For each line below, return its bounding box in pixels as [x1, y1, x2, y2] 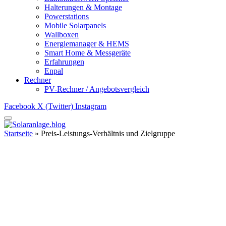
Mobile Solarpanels [44, 21, 106, 30]
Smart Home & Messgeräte [44, 48, 131, 57]
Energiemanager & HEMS [44, 39, 129, 48]
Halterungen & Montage [44, 3, 122, 12]
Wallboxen [44, 30, 79, 39]
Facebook [4, 102, 35, 110]
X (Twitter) [37, 102, 73, 110]
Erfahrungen [44, 58, 84, 66]
